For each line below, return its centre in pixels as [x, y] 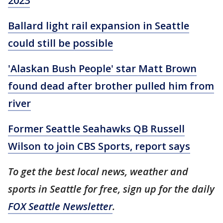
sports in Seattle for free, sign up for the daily [111, 189]
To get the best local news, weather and [98, 171]
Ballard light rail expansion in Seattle [99, 25]
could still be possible [60, 43]
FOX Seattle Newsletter [60, 206]
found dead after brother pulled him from [111, 86]
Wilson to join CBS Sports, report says [99, 146]
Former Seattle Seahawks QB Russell [96, 128]
